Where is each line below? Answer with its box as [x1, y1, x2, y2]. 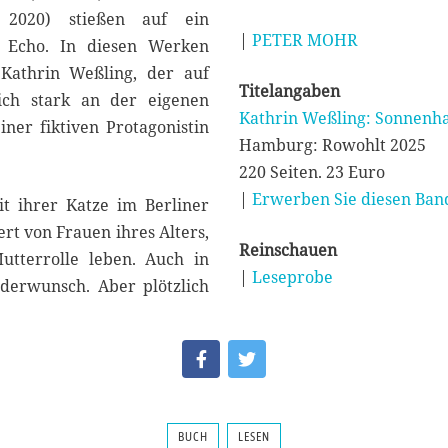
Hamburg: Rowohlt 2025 [239, 134, 426, 157]
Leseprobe [252, 266, 333, 289]
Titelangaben [239, 80, 340, 103]
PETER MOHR [252, 29, 358, 52]
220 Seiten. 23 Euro [239, 161, 385, 184]
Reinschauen [239, 239, 337, 262]
